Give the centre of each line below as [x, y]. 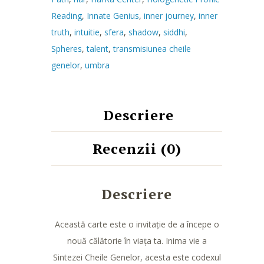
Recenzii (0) [137, 148]
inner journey [169, 15]
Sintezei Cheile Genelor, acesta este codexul [137, 257]
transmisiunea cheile [152, 48]
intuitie [87, 32]
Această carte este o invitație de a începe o [137, 224]
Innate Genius [113, 15]
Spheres [67, 48]
